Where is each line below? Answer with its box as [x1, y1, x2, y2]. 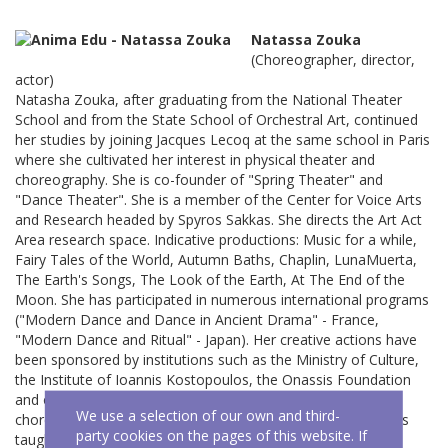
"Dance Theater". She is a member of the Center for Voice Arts [15, 190, 422, 209]
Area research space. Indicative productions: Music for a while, [15, 230, 417, 249]
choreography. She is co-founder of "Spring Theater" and [15, 170, 383, 189]
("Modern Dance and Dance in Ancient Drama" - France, [15, 310, 379, 329]
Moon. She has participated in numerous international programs [15, 290, 429, 309]
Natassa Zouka [251, 30, 361, 49]
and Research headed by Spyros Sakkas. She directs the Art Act [15, 210, 422, 229]
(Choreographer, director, [251, 50, 415, 69]
